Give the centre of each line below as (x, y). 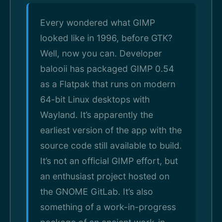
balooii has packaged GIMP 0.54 (107, 69)
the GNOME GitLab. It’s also (97, 192)
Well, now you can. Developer (101, 53)
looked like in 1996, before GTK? (106, 38)
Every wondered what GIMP (98, 23)
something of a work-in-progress (108, 207)
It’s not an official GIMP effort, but (109, 161)
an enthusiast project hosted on (105, 176)
